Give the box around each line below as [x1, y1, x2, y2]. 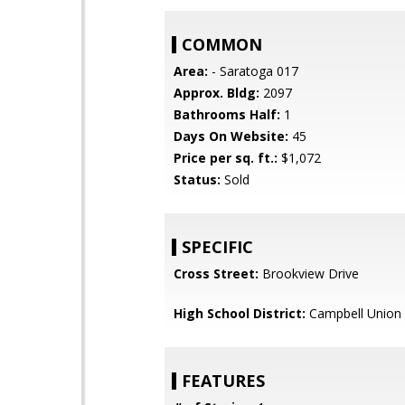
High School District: [174, 305, 306, 322]
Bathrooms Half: [174, 106, 280, 123]
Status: [174, 171, 221, 188]
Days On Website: [174, 127, 288, 145]
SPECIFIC [182, 236, 253, 258]
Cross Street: [174, 265, 259, 282]
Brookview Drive [259, 265, 359, 282]
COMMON [182, 33, 262, 55]
